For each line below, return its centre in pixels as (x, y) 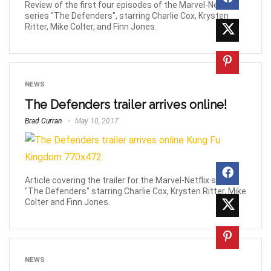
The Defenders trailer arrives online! (126, 104)
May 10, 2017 (96, 121)
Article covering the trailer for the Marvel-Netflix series (130, 181)
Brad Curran (43, 121)
